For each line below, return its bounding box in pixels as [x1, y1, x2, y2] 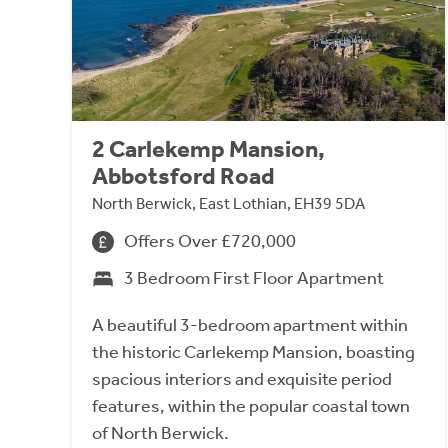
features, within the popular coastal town [92, 395, 410, 418]
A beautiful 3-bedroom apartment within [92, 314, 408, 337]
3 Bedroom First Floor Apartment [124, 267, 384, 290]
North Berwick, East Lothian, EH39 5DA [92, 194, 365, 214]
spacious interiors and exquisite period [92, 368, 392, 391]
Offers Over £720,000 [124, 230, 296, 253]
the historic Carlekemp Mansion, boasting [92, 341, 415, 364]
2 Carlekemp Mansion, [92, 135, 325, 164]
